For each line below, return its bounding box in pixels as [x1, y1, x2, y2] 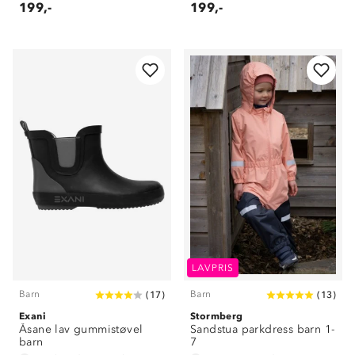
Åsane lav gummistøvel [19, 323, 143, 336]
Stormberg [190, 310, 243, 322]
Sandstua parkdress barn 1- [190, 323, 335, 336]
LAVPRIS [192, 262, 235, 273]
